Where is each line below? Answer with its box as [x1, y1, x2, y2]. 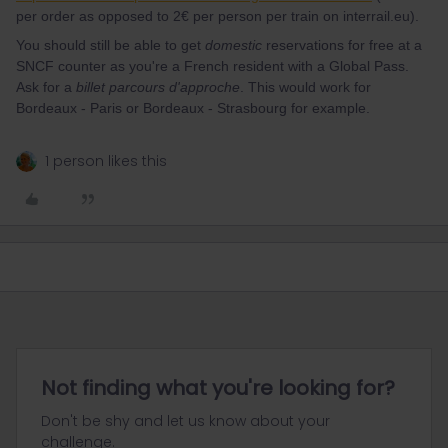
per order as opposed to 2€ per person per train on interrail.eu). [16, 8, 419, 24]
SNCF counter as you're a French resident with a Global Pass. [16, 58, 409, 74]
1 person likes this [45, 151, 167, 171]
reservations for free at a [262, 37, 422, 53]
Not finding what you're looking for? [41, 374, 395, 402]
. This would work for [240, 79, 371, 95]
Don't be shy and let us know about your [41, 411, 330, 431]
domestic [205, 37, 262, 53]
